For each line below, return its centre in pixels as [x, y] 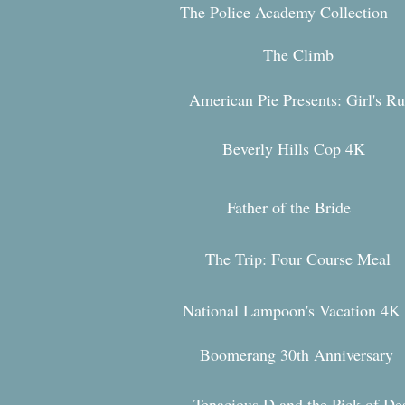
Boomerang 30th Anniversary [297, 354]
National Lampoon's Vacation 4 [286, 310]
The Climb [298, 54]
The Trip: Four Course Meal [298, 259]
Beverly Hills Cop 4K [294, 148]
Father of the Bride [289, 207]
